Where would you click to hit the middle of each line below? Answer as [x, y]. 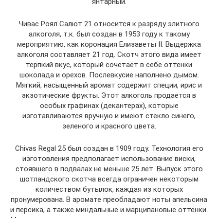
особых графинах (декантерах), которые [109, 105]
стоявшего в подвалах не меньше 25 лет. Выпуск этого [109, 169]
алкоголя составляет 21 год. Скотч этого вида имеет [109, 54]
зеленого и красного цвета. [109, 126]
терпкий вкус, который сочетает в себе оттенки [109, 64]
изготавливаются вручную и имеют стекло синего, [109, 116]
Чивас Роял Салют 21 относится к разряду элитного [109, 24]
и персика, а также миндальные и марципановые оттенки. [109, 209]
